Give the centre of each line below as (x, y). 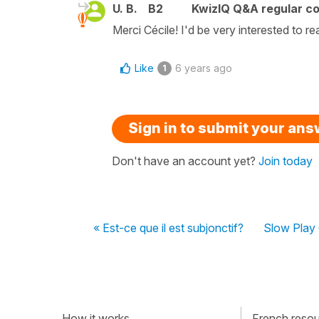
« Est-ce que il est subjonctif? (168, 228)
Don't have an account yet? (185, 161)
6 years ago (204, 68)
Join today (286, 161)
